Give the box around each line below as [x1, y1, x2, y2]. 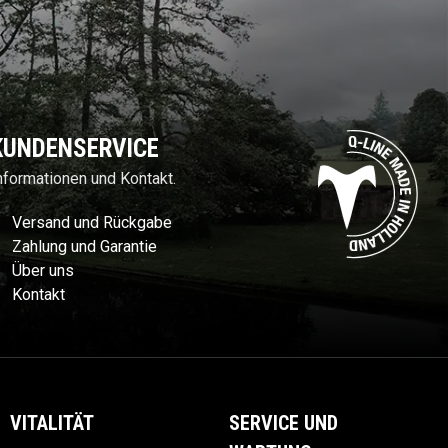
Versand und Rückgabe [12, 213, 172, 233]
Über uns [12, 261, 74, 281]
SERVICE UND [229, 411, 338, 436]
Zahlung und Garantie [12, 237, 157, 257]
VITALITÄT [10, 411, 94, 436]
